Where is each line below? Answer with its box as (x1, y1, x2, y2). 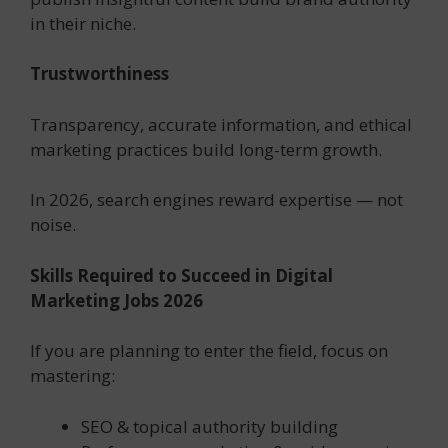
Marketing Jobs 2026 (30, 288, 203, 312)
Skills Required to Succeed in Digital (30, 263, 333, 287)
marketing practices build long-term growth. (30, 137, 382, 161)
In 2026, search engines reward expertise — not (30, 188, 403, 212)
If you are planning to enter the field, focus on (30, 339, 388, 363)
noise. (30, 213, 76, 237)
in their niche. (30, 11, 136, 35)
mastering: (30, 364, 115, 388)
